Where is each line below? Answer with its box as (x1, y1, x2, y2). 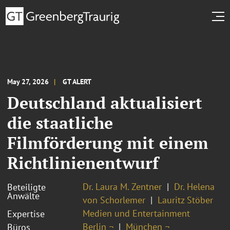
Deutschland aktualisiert (7, 91, 202, 113)
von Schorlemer (83, 194, 145, 206)
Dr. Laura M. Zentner (83, 180, 162, 193)
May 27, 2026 (7, 76, 49, 86)
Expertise (7, 207, 45, 220)
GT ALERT (63, 76, 91, 86)
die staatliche (7, 111, 113, 133)
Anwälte (7, 189, 40, 202)
